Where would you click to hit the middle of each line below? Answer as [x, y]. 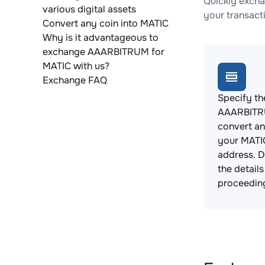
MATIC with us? [76, 66]
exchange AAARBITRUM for [104, 52]
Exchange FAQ [75, 80]
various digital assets [89, 9]
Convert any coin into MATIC [106, 23]
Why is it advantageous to [101, 38]
